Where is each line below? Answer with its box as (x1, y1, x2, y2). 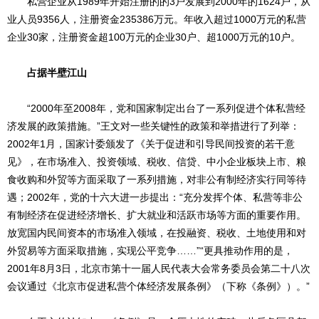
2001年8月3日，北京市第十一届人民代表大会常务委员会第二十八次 (7, 263, 310, 275)
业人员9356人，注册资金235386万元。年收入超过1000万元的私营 (7, 14, 306, 26)
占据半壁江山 (27, 67, 87, 79)
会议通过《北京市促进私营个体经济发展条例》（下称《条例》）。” (7, 281, 310, 293)
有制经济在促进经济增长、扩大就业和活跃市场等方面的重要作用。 (7, 209, 306, 221)
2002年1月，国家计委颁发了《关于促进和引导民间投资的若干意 (7, 138, 295, 150)
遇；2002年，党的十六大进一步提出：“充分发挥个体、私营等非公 (7, 192, 303, 204)
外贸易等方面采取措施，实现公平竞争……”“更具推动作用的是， (7, 245, 293, 257)
